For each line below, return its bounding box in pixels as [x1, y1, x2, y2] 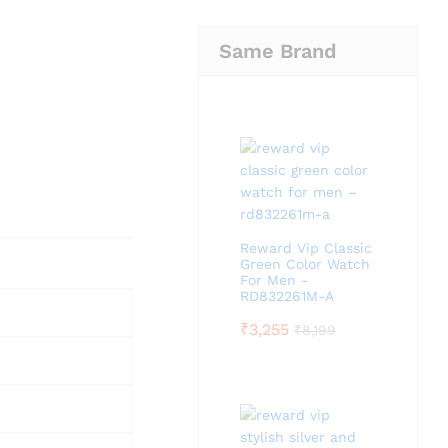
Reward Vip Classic [240, 240, 373, 256]
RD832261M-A [240, 288, 335, 304]
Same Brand [219, 39, 338, 63]
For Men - [240, 272, 309, 288]
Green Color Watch [240, 256, 371, 272]
